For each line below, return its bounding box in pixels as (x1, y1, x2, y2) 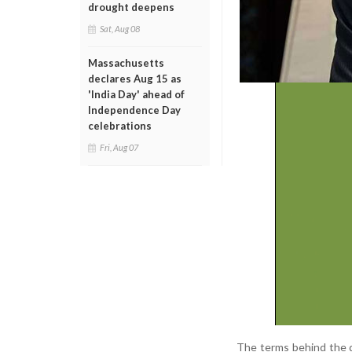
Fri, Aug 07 (100, 142, 138, 152)
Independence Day (88, 104, 181, 116)
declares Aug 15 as (88, 72, 181, 85)
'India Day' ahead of (88, 88, 185, 101)
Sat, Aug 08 (100, 24, 140, 34)
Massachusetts (88, 57, 164, 69)
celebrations (88, 119, 152, 132)
